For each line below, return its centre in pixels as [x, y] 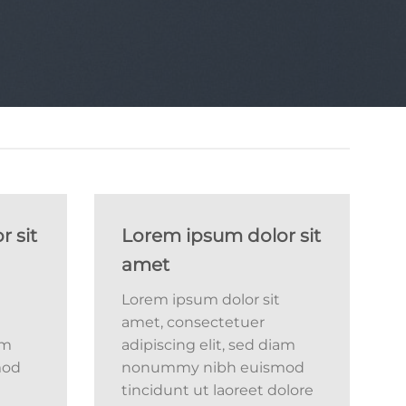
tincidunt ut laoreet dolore [217, 390]
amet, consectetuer [193, 322]
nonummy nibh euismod [213, 367]
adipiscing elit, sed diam [208, 345]
